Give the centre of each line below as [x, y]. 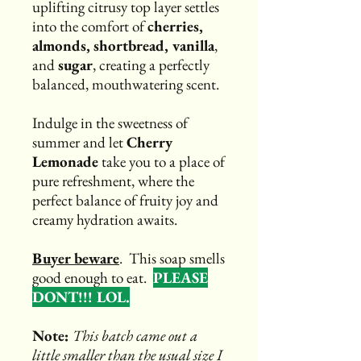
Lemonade [65, 161]
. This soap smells [172, 258]
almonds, [61, 45]
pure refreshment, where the [113, 180]
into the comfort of [90, 26]
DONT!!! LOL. [81, 297]
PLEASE [180, 277]
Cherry [149, 142]
